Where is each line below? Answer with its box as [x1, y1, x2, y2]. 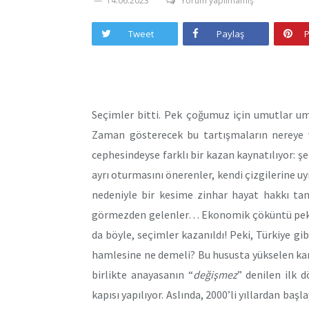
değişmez [192, 268, 237, 281]
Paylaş [217, 28, 244, 40]
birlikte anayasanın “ [92, 268, 193, 281]
